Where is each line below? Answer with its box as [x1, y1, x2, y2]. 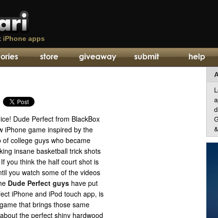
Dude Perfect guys [8, 178, 69, 188]
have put [69, 178, 98, 188]
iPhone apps [3, 35, 45, 42]
